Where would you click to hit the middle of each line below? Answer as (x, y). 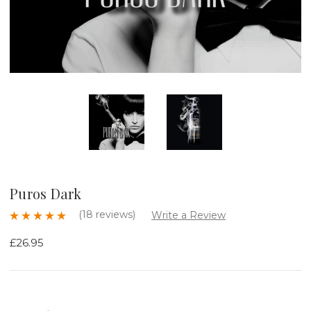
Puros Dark (46, 193)
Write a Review (188, 215)
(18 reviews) (108, 214)
